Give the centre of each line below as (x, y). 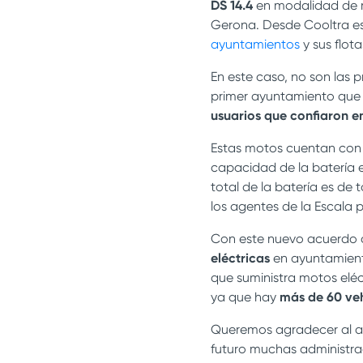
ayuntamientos (255, 45)
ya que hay (245, 297)
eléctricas (240, 258)
